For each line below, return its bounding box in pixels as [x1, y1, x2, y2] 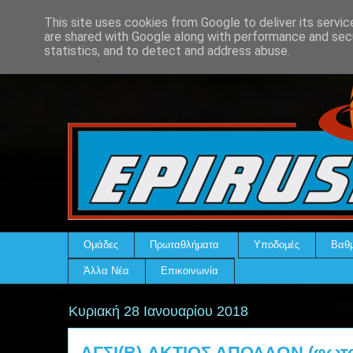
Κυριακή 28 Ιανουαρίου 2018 [69, 303, 248, 320]
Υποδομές [254, 238, 300, 251]
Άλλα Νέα [84, 265, 130, 277]
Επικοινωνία [161, 265, 219, 277]
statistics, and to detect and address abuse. [44, 43, 290, 58]
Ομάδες [84, 238, 119, 251]
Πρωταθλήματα [150, 238, 220, 251]
